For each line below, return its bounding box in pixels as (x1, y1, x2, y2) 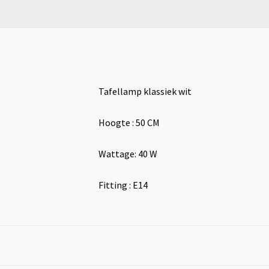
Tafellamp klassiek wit (98, 85, 192, 97)
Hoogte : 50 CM (98, 116, 160, 128)
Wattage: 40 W (98, 147, 157, 160)
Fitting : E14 (98, 178, 148, 191)
